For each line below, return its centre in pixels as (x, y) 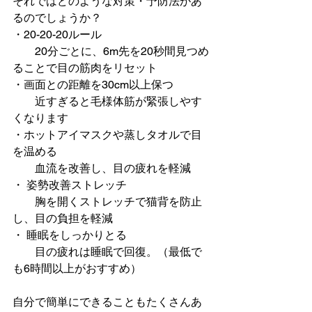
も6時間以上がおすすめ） (77, 268)
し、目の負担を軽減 (63, 218)
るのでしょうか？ (57, 18)
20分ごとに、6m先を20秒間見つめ (111, 51)
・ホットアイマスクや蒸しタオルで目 (107, 135)
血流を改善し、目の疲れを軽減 (103, 168)
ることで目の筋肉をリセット (85, 68)
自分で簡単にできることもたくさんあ (107, 302)
